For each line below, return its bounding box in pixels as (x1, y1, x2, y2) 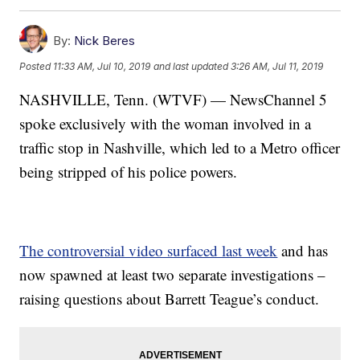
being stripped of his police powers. (19, 162, 238, 182)
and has (277, 240, 329, 261)
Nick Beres (74, 33, 136, 49)
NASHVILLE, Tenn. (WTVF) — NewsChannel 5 (19, 89, 328, 110)
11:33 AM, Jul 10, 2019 (53, 59, 151, 72)
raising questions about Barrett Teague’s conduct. (19, 288, 320, 309)
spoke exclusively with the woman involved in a (19, 113, 312, 134)
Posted (19, 59, 54, 72)
